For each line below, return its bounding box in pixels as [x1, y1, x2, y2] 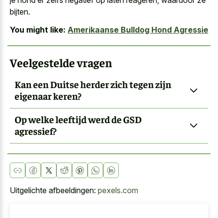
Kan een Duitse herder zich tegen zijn [15, 78, 171, 91]
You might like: [10, 24, 66, 35]
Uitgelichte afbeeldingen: [10, 185, 98, 195]
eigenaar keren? [15, 90, 81, 102]
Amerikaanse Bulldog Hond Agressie [68, 24, 208, 35]
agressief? [15, 125, 56, 137]
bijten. [10, 7, 30, 17]
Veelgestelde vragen [10, 54, 112, 70]
